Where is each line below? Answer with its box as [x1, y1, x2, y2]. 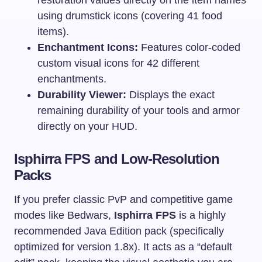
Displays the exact [126, 88, 215, 101]
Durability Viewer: [37, 88, 126, 101]
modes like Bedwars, [14, 209, 114, 221]
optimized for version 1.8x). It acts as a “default [14, 240, 232, 253]
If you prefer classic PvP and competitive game [14, 193, 233, 205]
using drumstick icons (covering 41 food [37, 9, 222, 22]
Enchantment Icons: [37, 41, 138, 53]
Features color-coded [138, 41, 240, 53]
